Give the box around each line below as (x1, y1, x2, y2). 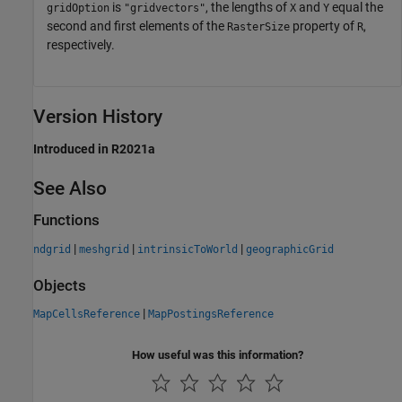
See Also (33, 178, 107, 200)
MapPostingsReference (148, 308, 274, 321)
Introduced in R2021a (33, 142, 155, 157)
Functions (33, 212, 100, 230)
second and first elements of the (47, 19, 227, 34)
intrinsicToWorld (137, 242, 238, 256)
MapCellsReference (33, 308, 140, 321)
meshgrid (79, 242, 129, 256)
